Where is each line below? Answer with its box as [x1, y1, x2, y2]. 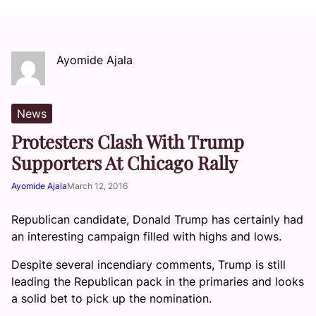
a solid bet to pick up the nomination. [11, 291, 212, 305]
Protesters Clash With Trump [11, 129, 244, 153]
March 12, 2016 [67, 181, 128, 191]
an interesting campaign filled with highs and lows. [11, 229, 281, 243]
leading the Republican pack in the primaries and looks [11, 274, 304, 288]
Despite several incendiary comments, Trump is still [11, 257, 286, 272]
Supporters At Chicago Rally [11, 150, 238, 174]
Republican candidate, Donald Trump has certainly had [11, 212, 303, 226]
